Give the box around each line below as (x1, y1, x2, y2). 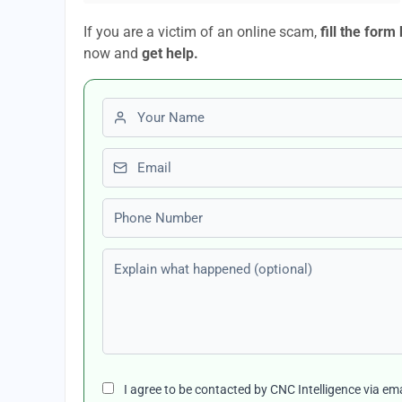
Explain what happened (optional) (101, 250, 315, 267)
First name (101, 100, 169, 117)
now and (83, 45, 142, 62)
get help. (142, 45, 198, 62)
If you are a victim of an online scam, (83, 23, 320, 40)
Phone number (101, 200, 194, 217)
